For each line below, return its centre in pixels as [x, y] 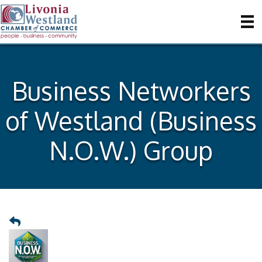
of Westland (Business [131, 120]
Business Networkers [131, 91]
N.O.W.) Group [131, 150]
